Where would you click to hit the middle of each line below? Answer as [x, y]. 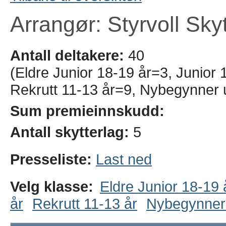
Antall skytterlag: [70, 132]
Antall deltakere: [67, 55]
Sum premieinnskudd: [87, 111]
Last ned [124, 159]
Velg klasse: [52, 186]
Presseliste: [53, 159]
